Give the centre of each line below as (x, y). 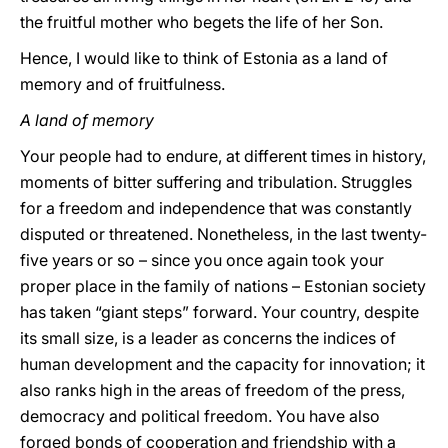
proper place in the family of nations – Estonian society (223, 286)
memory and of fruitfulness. (122, 84)
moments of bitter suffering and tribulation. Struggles (216, 182)
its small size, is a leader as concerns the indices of (208, 338)
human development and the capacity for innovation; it (222, 364)
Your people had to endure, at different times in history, (223, 156)
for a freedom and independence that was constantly (216, 208)
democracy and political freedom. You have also (200, 416)
